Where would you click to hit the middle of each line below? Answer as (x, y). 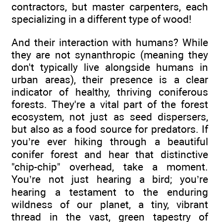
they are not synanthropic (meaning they (110, 55)
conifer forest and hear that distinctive (110, 154)
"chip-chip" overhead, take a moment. (110, 166)
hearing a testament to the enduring (110, 192)
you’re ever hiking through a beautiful (110, 141)
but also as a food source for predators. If (110, 129)
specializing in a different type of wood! (101, 19)
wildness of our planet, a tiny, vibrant (110, 204)
